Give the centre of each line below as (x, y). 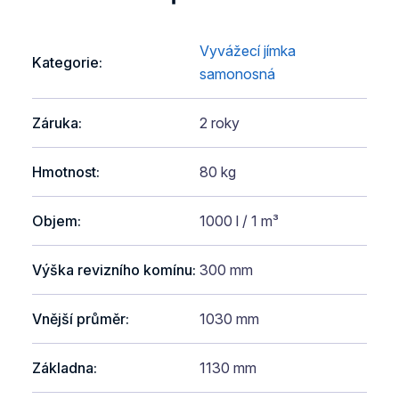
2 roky (220, 122)
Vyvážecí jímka (248, 50)
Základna (63, 367)
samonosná (237, 73)
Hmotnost (64, 171)
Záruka (55, 122)
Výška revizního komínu (112, 269)
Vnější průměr (79, 318)
